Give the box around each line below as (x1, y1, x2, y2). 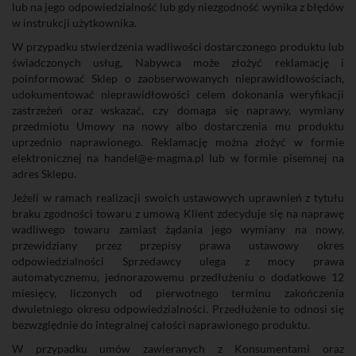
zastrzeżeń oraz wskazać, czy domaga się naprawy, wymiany (12, 103, 344, 117)
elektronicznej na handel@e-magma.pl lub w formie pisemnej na (12, 151, 344, 164)
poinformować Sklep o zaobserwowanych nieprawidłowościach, (12, 72, 344, 85)
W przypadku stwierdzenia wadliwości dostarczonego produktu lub (12, 40, 344, 53)
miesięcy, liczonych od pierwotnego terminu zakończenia (12, 286, 344, 300)
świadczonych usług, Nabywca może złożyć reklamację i (12, 56, 344, 69)
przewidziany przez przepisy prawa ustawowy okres (12, 238, 344, 252)
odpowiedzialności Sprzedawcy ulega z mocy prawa (12, 254, 344, 268)
